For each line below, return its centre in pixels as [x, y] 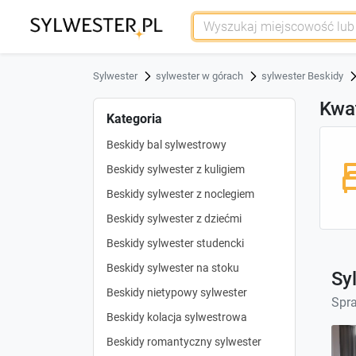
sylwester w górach [199, 75]
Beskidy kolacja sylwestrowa [177, 317]
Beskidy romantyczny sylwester [184, 341]
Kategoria [134, 118]
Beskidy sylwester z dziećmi [174, 218]
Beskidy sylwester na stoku [173, 267]
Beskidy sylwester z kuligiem [176, 169]
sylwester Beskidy [302, 75]
